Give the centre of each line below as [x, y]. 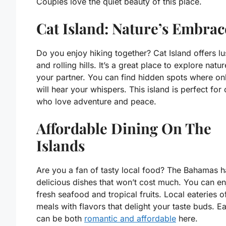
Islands [61, 146]
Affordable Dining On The [124, 128]
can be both [60, 219]
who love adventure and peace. [96, 102]
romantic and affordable [130, 219]
